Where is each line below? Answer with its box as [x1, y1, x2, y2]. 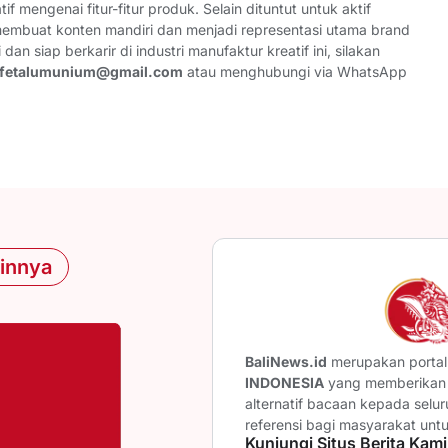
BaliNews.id [245, 352, 328, 370]
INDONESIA [245, 373, 325, 391]
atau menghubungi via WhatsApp [183, 62, 407, 80]
